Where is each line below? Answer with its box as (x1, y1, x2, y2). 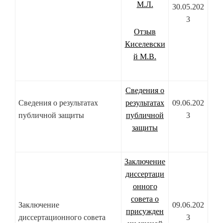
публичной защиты (18, 111, 84, 120)
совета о (131, 195, 159, 204)
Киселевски (124, 40, 165, 49)
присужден (126, 207, 164, 216)
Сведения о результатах (18, 99, 98, 108)
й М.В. (133, 52, 156, 61)
